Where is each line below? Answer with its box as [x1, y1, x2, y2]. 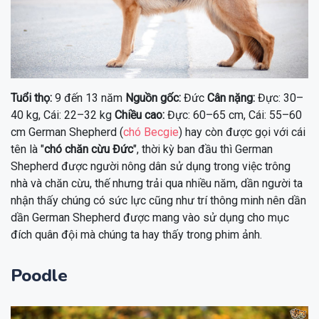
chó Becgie [123, 125, 179, 139]
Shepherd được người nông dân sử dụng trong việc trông [11, 159, 291, 173]
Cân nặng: [207, 90, 255, 105]
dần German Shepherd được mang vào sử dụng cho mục [11, 210, 289, 224]
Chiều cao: [115, 108, 164, 122]
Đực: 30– [255, 90, 303, 105]
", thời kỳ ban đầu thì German [133, 142, 273, 156]
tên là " [11, 142, 44, 156]
